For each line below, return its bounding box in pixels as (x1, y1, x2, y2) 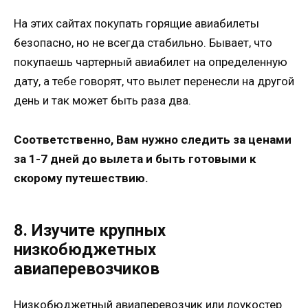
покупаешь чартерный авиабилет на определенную (14, 55, 287, 69)
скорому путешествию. (14, 171, 148, 186)
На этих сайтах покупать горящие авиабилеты (14, 16, 259, 31)
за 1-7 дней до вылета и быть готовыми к (14, 152, 256, 166)
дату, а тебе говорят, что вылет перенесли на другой (14, 74, 294, 89)
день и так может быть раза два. (14, 93, 191, 108)
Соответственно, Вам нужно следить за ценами (14, 133, 291, 147)
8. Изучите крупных (14, 220, 166, 240)
